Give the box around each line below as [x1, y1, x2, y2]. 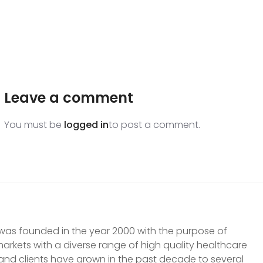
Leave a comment [4, 87, 134, 107]
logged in [64, 117, 109, 131]
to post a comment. [109, 117, 201, 131]
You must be [4, 117, 65, 131]
